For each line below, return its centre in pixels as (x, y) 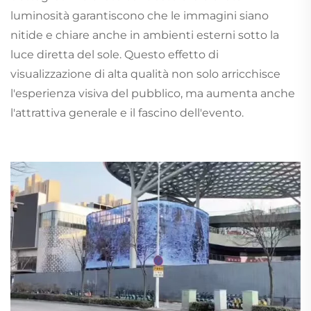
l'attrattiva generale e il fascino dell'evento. (127, 112)
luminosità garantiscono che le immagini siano (140, 15)
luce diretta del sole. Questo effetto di (115, 54)
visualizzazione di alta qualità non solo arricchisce (145, 74)
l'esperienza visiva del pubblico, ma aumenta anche (153, 93)
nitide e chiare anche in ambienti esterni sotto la (145, 35)
